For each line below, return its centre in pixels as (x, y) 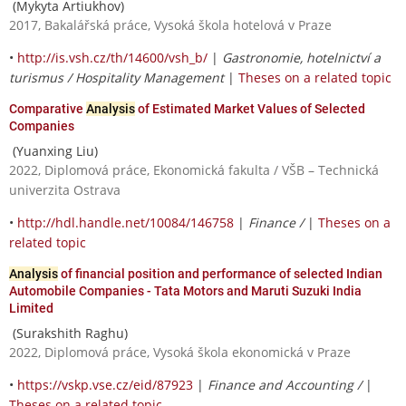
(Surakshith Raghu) (68, 333)
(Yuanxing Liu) (53, 150)
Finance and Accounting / (286, 384)
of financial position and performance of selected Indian (220, 273)
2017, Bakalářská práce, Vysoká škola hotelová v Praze (170, 24)
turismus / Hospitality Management (116, 77)
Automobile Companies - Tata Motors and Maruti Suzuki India (185, 290)
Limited (31, 308)
